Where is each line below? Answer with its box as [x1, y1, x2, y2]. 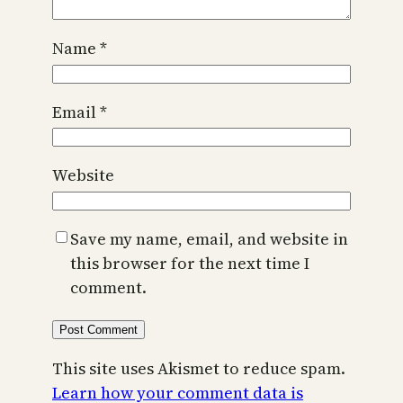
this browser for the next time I [70, 251, 309, 274]
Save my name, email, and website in [70, 227, 348, 250]
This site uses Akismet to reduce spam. [52, 356, 345, 380]
